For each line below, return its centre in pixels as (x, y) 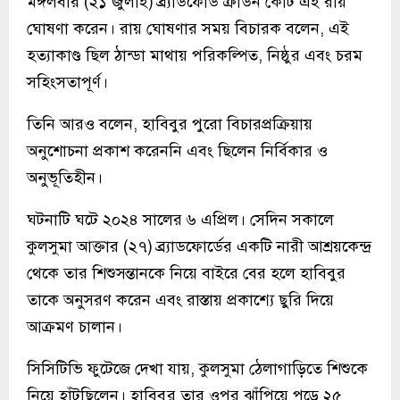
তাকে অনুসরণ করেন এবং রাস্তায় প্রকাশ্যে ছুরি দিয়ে (180, 300)
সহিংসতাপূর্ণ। (67, 82)
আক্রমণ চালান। (75, 326)
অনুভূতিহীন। (65, 177)
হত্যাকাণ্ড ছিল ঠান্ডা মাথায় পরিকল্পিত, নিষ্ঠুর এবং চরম (195, 55)
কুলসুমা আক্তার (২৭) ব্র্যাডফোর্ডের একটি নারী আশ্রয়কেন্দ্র (199, 246)
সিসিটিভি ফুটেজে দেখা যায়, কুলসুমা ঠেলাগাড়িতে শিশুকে (197, 368)
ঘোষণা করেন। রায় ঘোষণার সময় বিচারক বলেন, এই (188, 28)
